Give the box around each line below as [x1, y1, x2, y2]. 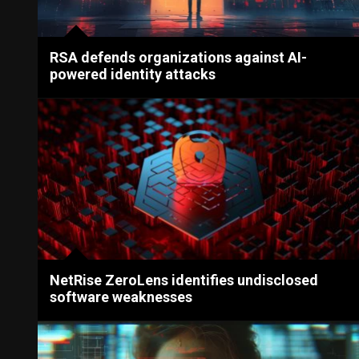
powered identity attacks [50, 66, 216, 83]
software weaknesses [50, 288, 193, 305]
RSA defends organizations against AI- [50, 49, 308, 67]
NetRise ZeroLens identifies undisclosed [50, 271, 319, 288]
